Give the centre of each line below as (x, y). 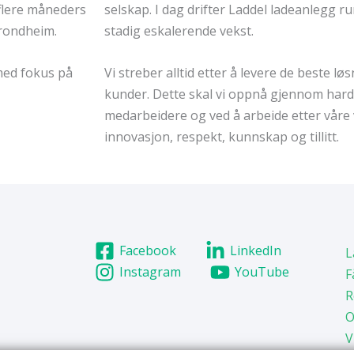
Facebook (147, 251)
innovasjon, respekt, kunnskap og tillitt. (223, 136)
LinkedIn (256, 251)
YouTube (262, 272)
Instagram (150, 272)
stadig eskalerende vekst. (181, 31)
